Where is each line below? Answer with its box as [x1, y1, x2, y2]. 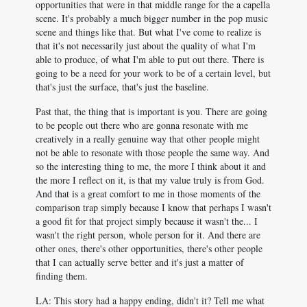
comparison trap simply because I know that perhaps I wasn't [36, 201, 271, 214]
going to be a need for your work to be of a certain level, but [36, 66, 271, 79]
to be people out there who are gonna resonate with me [36, 119, 248, 132]
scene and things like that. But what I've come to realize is [36, 25, 261, 38]
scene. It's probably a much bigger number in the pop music [36, 12, 268, 25]
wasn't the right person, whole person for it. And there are [36, 228, 260, 241]
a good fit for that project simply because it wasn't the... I [36, 214, 258, 228]
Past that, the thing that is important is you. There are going [36, 105, 267, 118]
